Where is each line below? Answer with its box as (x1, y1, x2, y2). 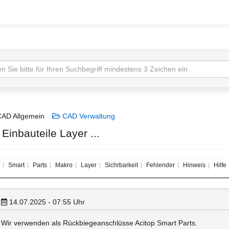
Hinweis (181, 162, 205, 169)
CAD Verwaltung (60, 112, 115, 120)
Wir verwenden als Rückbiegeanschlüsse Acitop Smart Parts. (1, 219, 197, 227)
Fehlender (145, 162, 175, 169)
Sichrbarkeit (103, 162, 138, 169)
